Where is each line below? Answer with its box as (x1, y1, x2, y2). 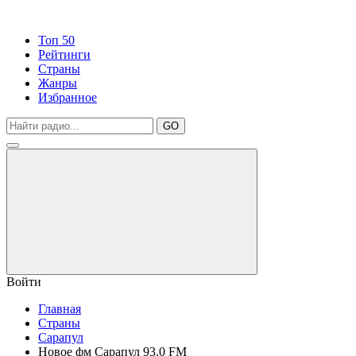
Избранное (38, 91, 97, 104)
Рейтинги (38, 48, 91, 61)
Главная (38, 302, 81, 315)
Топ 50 (38, 33, 75, 47)
